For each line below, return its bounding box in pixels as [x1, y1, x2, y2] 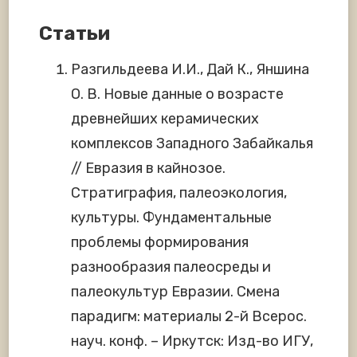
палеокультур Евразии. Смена [71, 283, 280, 301]
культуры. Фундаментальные [71, 209, 272, 227]
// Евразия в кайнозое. [71, 159, 226, 178]
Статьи [39, 22, 110, 45]
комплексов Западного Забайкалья [71, 135, 313, 153]
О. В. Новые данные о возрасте [71, 85, 284, 104]
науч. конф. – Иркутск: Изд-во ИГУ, [71, 332, 313, 351]
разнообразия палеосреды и [71, 258, 271, 277]
